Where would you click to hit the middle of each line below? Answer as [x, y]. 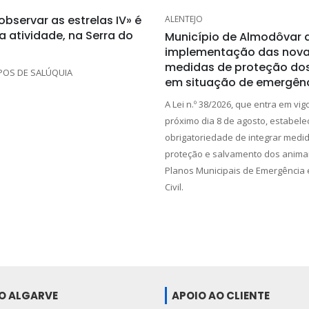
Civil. [174, 187]
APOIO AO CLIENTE [221, 295]
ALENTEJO [184, 19]
